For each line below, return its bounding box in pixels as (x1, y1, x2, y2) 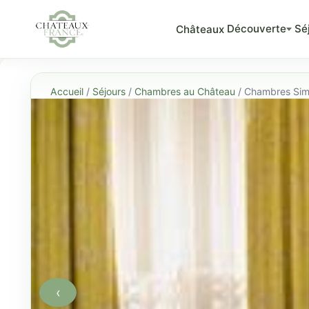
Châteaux (176, 22, 225, 36)
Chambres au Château (134, 85, 235, 97)
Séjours (92, 85, 126, 97)
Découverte (227, 21, 287, 35)
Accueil (50, 85, 83, 97)
